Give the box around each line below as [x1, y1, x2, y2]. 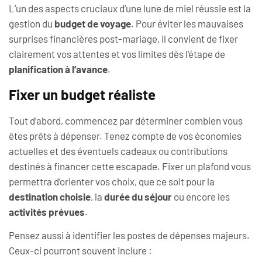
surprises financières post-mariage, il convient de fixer [9, 33, 238, 45]
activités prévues [9, 205, 85, 218]
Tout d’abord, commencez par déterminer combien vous [9, 114, 243, 126]
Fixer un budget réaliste [9, 85, 156, 103]
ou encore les [172, 190, 230, 202]
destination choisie [9, 190, 91, 202]
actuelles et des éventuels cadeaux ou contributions [9, 144, 227, 157]
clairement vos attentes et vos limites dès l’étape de [9, 48, 225, 60]
